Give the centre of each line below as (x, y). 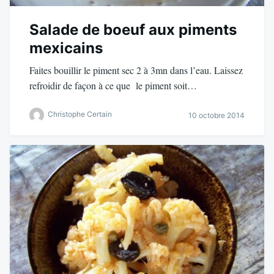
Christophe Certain (80, 114)
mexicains (66, 48)
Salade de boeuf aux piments (133, 30)
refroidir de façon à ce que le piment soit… (113, 85)
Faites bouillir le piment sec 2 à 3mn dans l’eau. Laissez (136, 70)
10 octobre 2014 (217, 115)
